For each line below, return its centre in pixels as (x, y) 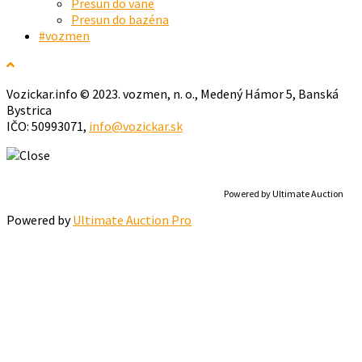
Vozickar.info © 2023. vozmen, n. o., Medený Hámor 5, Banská (173, 93)
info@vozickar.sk (136, 126)
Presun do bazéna (120, 19)
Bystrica (29, 109)
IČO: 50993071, (48, 126)
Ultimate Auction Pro (132, 219)
